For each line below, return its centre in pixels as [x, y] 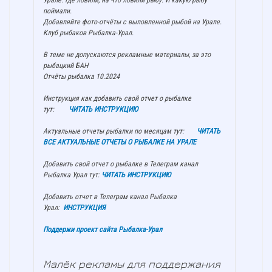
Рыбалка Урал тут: [72, 175]
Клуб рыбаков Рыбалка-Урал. [88, 33]
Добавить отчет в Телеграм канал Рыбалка [110, 197]
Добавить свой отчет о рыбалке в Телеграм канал [121, 164]
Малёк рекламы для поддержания [132, 264]
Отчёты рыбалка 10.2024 [81, 77]
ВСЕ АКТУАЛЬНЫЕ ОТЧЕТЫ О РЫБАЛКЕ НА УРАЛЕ [120, 142]
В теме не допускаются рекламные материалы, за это [127, 55]
